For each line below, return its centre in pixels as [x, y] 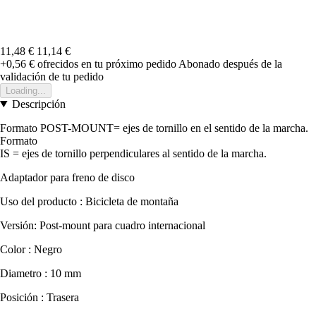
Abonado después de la [230, 63]
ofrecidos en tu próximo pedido [105, 63]
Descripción [38, 104]
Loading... [26, 90]
